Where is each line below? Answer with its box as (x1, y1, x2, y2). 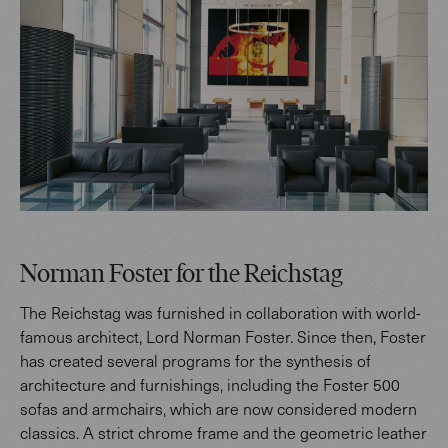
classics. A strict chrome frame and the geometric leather (20, 421, 427, 443)
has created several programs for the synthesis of (20, 349, 371, 371)
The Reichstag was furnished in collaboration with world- (20, 301, 421, 323)
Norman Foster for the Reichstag (20, 261, 343, 289)
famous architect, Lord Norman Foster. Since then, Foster (20, 325, 426, 347)
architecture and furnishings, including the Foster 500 (20, 373, 400, 395)
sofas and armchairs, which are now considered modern (20, 397, 417, 419)
